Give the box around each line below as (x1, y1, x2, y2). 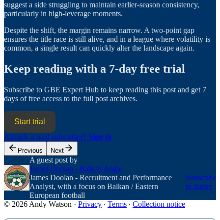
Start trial (14, 117, 45, 126)
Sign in (88, 132, 111, 141)
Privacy (78, 199, 102, 208)
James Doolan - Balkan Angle (29, 164, 122, 173)
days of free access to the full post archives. (4, 94, 137, 103)
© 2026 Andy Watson (4, 199, 72, 208)
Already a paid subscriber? (4, 132, 88, 141)
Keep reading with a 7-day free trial (4, 62, 185, 75)
